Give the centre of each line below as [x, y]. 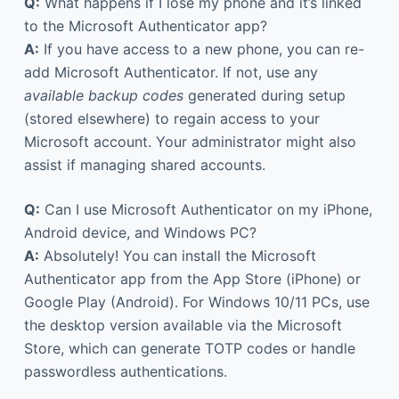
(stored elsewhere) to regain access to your [171, 118]
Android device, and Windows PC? [140, 232]
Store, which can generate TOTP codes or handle [189, 348]
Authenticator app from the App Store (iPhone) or [192, 278]
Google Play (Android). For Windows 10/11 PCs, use [196, 301]
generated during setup [264, 95]
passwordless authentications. [125, 371]
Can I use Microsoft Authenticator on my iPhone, [206, 209]
